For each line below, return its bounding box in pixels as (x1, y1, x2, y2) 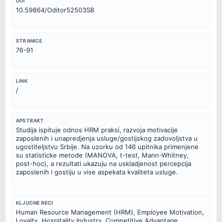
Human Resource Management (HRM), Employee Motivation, (16, 208, 204, 217)
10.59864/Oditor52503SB (16, 6, 94, 14)
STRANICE (16, 37, 43, 44)
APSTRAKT (16, 117, 44, 124)
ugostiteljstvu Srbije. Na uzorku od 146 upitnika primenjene (16, 143, 199, 151)
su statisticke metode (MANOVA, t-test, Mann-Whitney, (16, 151, 189, 160)
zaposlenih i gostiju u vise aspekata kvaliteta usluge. (16, 168, 178, 176)
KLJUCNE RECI (16, 200, 54, 206)
